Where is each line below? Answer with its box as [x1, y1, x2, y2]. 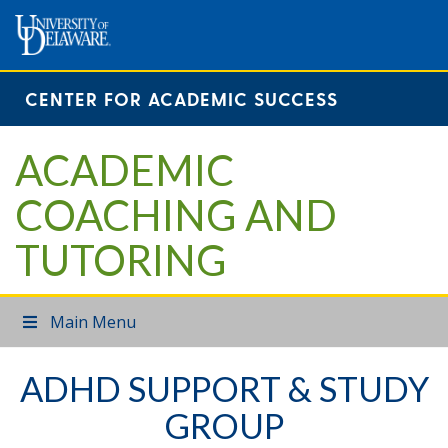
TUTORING [15, 235, 227, 285]
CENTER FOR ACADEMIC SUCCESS [25, 88, 338, 109]
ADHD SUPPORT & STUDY [19, 368, 429, 409]
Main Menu [50, 311, 137, 333]
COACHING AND [15, 190, 337, 240]
